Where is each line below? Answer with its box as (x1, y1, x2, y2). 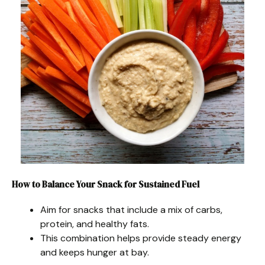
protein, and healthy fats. (40, 217, 149, 230)
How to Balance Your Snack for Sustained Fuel (12, 177, 199, 190)
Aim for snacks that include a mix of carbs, (40, 203, 222, 216)
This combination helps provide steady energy (40, 231, 241, 244)
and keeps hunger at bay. (40, 245, 149, 258)
